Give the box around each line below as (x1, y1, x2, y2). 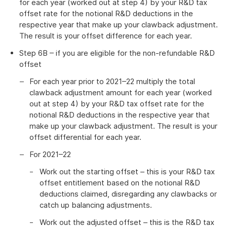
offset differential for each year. (29, 132, 141, 142)
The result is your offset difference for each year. (19, 31, 192, 41)
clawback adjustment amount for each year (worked (29, 88, 212, 97)
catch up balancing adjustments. (40, 200, 152, 210)
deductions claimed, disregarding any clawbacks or (40, 189, 217, 199)
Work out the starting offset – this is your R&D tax (40, 167, 215, 176)
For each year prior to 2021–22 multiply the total (29, 77, 195, 86)
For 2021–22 (29, 149, 79, 159)
